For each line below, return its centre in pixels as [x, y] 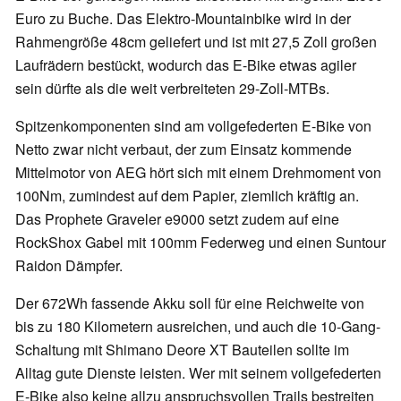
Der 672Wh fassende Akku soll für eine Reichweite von [190, 303]
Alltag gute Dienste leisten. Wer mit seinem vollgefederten [198, 373]
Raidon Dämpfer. [69, 266]
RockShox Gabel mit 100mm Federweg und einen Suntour [200, 243]
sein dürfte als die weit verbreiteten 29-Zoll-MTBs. [172, 89]
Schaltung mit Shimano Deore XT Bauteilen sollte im [182, 350]
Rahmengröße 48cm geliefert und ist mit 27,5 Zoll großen [196, 42]
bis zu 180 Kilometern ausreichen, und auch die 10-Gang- [198, 327]
